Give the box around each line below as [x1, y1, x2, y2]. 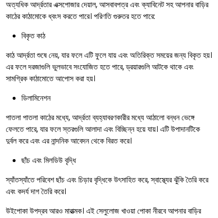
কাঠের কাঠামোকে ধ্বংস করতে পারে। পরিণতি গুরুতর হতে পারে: [6, 11, 155, 22]
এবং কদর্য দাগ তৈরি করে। [6, 186, 66, 197]
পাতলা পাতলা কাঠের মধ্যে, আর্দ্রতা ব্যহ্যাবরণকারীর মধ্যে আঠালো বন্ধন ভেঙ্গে [6, 112, 195, 123]
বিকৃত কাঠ [21, 30, 47, 41]
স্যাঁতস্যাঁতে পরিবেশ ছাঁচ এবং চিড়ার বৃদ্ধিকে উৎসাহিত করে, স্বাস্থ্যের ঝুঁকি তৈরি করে [6, 174, 208, 185]
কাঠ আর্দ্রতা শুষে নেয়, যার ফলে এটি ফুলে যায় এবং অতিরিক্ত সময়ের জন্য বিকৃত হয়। [6, 50, 212, 61]
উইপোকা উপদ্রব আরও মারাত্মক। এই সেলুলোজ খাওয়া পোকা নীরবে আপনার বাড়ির [6, 205, 201, 217]
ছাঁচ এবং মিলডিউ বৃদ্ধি [21, 155, 76, 166]
